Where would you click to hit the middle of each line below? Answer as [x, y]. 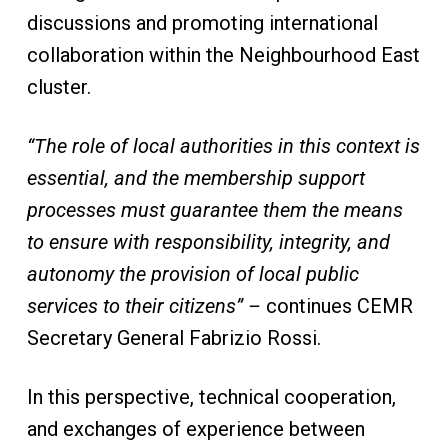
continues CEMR [336, 306]
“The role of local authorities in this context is [223, 146]
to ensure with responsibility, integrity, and [208, 242]
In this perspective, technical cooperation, [211, 397]
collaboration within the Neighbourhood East [223, 55]
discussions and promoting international [202, 23]
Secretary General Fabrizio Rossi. [178, 338]
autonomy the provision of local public [192, 274]
